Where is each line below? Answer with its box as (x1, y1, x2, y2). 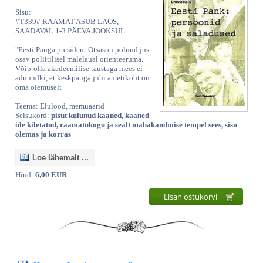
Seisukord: (15, 110, 51, 120)
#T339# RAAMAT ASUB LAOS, (15, 16, 119, 26)
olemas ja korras (15, 129, 71, 139)
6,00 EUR (35, 170, 67, 179)
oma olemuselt (15, 82, 62, 92)
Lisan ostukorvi (164, 191, 219, 202)
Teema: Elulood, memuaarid (15, 101, 104, 110)
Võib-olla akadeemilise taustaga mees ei (15, 63, 143, 73)
